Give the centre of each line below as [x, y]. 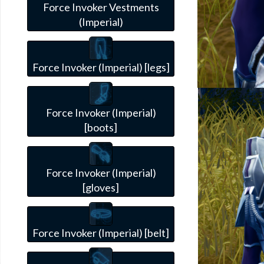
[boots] [101, 127]
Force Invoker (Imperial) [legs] [101, 67]
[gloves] [101, 187]
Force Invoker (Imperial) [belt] [101, 232]
